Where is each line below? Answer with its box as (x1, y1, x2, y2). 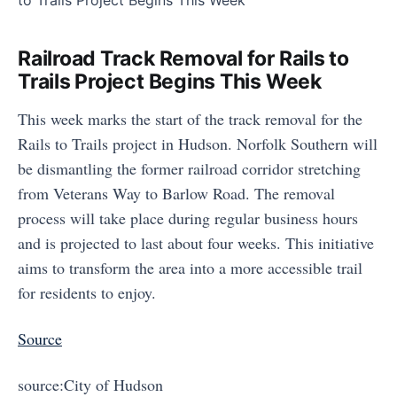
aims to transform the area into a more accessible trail (18, 257, 362, 278)
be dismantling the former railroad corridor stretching (18, 158, 361, 179)
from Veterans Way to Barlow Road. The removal (18, 183, 335, 204)
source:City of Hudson (18, 374, 163, 395)
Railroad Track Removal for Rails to (18, 46, 349, 71)
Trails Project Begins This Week (18, 69, 322, 94)
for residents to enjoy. (18, 282, 156, 303)
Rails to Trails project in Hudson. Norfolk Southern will (18, 133, 378, 154)
